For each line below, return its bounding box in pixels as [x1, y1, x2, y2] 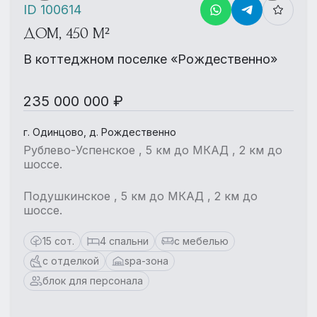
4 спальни [100, 235, 149, 247]
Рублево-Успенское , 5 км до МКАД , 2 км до [23, 143, 282, 157]
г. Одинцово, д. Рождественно [23, 126, 176, 138]
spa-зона [125, 255, 168, 267]
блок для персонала [42, 275, 143, 287]
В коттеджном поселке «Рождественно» [23, 52, 277, 67]
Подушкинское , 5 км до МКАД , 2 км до [23, 189, 258, 203]
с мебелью [174, 235, 229, 247]
